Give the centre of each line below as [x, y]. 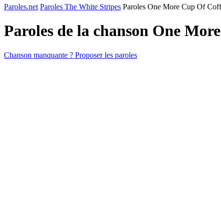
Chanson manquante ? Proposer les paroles [71, 55]
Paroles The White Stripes [80, 7]
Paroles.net [21, 7]
